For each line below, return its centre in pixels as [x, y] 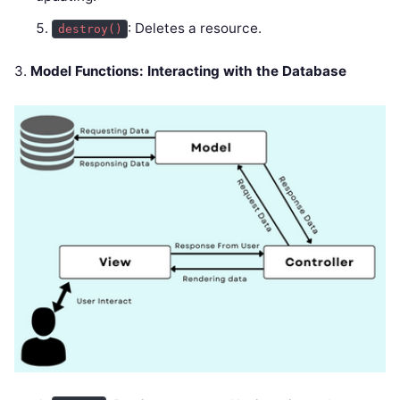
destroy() [90, 29]
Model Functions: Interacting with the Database [188, 71]
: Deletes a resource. [195, 29]
